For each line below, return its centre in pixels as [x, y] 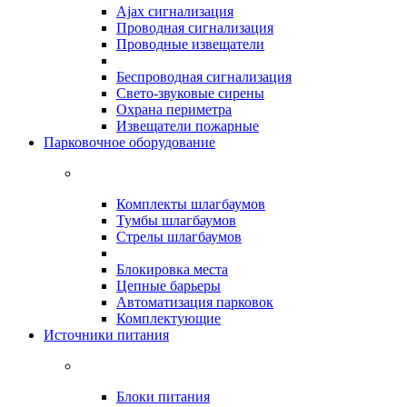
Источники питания [106, 335]
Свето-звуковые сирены [190, 93]
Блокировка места [172, 269]
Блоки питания [163, 397]
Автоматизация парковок [195, 302]
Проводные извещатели [190, 44]
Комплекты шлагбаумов [191, 204]
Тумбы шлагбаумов [176, 220]
